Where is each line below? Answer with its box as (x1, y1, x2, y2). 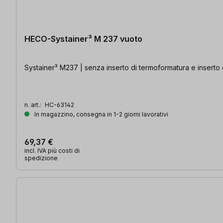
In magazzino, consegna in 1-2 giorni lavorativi (33, 111, 168, 118)
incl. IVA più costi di (24, 147, 80, 155)
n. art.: (24, 101, 43, 109)
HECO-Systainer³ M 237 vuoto (24, 34, 142, 44)
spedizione (24, 154, 58, 162)
